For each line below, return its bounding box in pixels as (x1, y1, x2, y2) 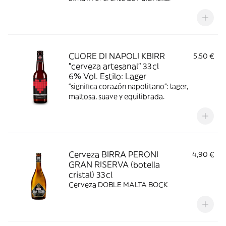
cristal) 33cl (69, 169, 112, 180)
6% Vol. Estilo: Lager (69, 71, 146, 81)
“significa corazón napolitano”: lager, (69, 82, 188, 91)
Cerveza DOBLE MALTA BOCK (69, 180, 168, 189)
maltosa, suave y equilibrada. (69, 92, 164, 101)
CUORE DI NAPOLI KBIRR (69, 51, 165, 61)
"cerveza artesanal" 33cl (69, 61, 159, 71)
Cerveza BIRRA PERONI (69, 149, 158, 159)
